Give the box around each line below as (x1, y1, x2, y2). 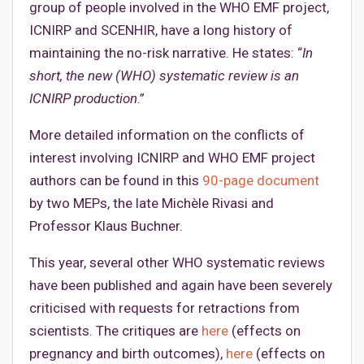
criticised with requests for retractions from (29, 300, 300, 317)
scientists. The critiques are (29, 323, 201, 340)
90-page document (202, 172, 319, 189)
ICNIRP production (29, 90, 137, 107)
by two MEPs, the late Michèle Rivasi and (29, 195, 274, 212)
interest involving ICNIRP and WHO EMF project (29, 149, 315, 167)
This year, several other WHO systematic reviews (29, 254, 325, 271)
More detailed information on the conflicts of (29, 127, 305, 144)
